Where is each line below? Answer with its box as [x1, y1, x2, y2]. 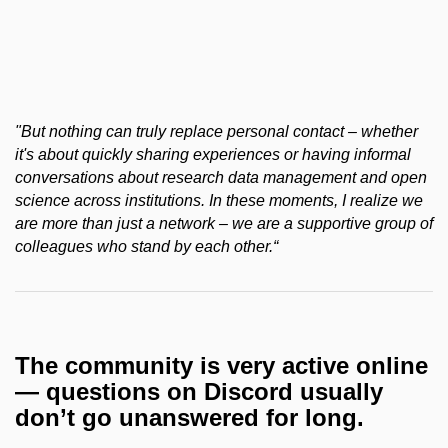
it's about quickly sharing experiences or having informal [15, 145, 411, 163]
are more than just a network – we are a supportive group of [15, 214, 433, 232]
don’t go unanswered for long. [15, 404, 364, 432]
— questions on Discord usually [15, 378, 383, 406]
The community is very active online [15, 352, 428, 380]
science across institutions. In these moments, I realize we [15, 191, 423, 209]
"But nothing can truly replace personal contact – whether [15, 122, 418, 140]
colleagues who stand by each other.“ [15, 237, 278, 255]
